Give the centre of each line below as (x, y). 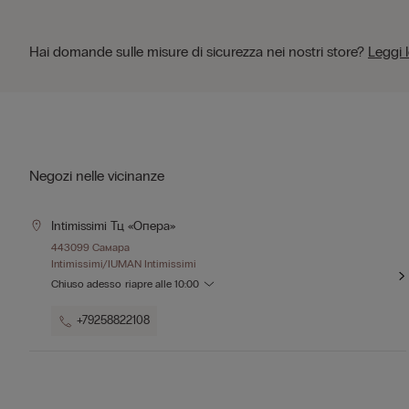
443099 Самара (90, 247)
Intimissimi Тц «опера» (113, 226)
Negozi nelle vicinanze (97, 176)
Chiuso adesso (86, 284)
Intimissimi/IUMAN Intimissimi (124, 264)
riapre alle (150, 284)
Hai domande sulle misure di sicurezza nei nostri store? (199, 52)
